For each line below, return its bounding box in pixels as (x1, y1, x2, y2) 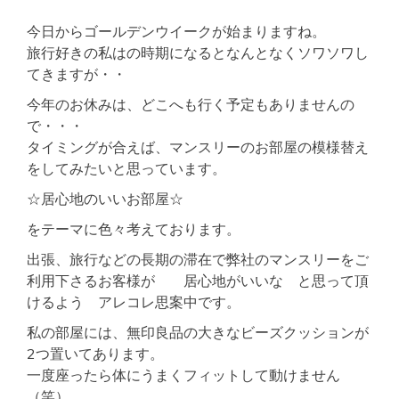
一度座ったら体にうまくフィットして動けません (27, 365, 340, 384)
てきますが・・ (27, 64, 126, 83)
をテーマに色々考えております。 (27, 219, 240, 238)
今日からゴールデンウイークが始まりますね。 (27, 21, 326, 40)
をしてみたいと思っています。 (27, 159, 226, 177)
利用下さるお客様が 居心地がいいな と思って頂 (27, 271, 369, 289)
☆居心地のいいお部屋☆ (27, 189, 183, 208)
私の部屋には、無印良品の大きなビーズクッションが (27, 322, 369, 341)
